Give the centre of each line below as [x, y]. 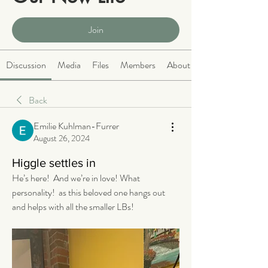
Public [21, 13]
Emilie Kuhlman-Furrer [76, 126]
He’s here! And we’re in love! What [76, 178]
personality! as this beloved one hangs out [89, 193]
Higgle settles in [54, 163]
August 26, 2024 [62, 138]
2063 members [58, 13]
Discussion [26, 65]
